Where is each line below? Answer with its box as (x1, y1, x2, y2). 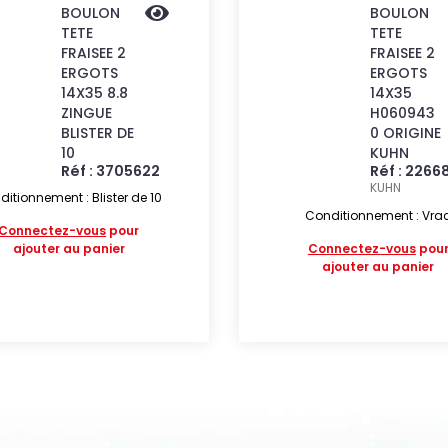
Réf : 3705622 (60, 161, 160, 181)
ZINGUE (60, 103, 112, 123)
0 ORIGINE (370, 123, 442, 143)
